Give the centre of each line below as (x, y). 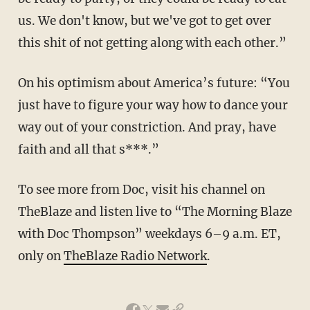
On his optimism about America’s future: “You (154, 83)
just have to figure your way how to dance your (153, 105)
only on (40, 256)
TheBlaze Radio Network (135, 256)
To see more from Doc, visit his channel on (141, 189)
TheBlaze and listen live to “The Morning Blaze (155, 211)
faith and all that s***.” (88, 149)
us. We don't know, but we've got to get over (144, 20)
